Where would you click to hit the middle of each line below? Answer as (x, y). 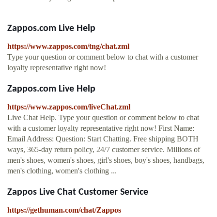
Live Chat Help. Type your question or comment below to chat (103, 118)
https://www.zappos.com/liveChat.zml (69, 107)
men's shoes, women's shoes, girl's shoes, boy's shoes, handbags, (106, 160)
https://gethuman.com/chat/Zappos (64, 210)
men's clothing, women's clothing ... (62, 171)
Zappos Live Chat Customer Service (78, 193)
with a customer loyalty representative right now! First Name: (101, 128)
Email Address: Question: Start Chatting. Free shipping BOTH (103, 139)
